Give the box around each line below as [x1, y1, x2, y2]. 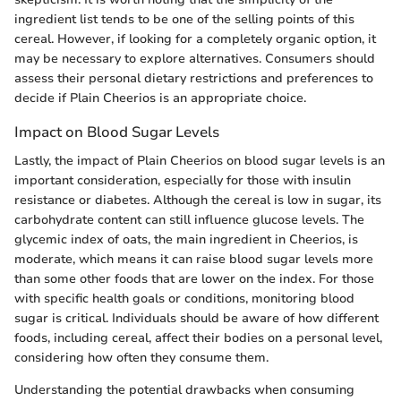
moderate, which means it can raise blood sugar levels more [14, 250, 373, 268]
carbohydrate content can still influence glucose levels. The [14, 210, 364, 228]
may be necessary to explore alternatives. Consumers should [14, 50, 375, 68]
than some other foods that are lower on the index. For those [14, 269, 374, 287]
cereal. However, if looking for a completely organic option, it [14, 30, 376, 48]
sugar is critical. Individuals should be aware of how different [14, 309, 379, 327]
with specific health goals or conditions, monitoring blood [14, 289, 354, 307]
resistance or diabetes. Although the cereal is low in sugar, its [14, 191, 381, 209]
